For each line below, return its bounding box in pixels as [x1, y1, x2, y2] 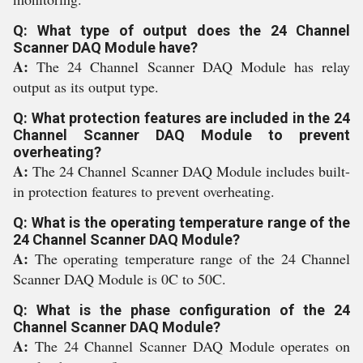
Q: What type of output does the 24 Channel [13, 22, 350, 39]
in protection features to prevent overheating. [13, 181, 275, 201]
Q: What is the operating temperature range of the [13, 214, 350, 231]
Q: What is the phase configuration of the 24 [13, 301, 350, 318]
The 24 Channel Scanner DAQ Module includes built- [32, 161, 350, 181]
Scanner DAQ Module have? [13, 39, 198, 56]
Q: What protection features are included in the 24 [13, 109, 350, 126]
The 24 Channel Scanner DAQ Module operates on [34, 336, 350, 356]
